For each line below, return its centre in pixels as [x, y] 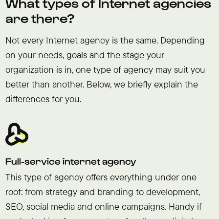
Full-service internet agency [71, 161]
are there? [40, 18]
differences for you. [43, 99]
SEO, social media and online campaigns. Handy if [103, 206]
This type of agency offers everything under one [101, 177]
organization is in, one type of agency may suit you [105, 69]
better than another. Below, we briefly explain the [101, 84]
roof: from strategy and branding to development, [102, 191]
